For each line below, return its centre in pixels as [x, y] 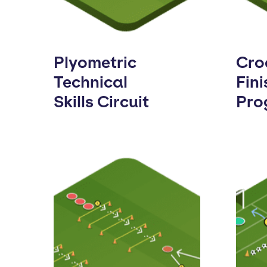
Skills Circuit [101, 102]
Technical [91, 82]
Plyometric [95, 62]
